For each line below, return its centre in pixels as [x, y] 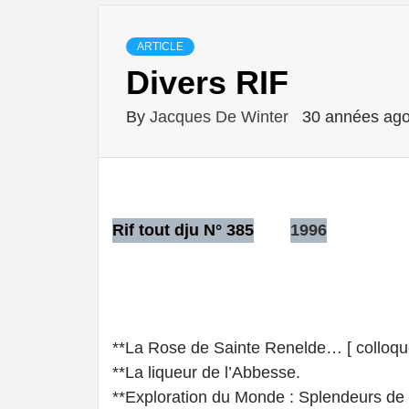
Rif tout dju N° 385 [183, 230]
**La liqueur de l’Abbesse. [206, 372]
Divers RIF [207, 82]
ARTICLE [160, 46]
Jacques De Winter [221, 116]
